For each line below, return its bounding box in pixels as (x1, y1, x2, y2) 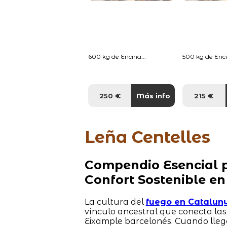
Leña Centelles (84, 127, 210, 147)
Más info (136, 91, 170, 100)
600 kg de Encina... (88, 52, 146, 60)
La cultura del (84, 197, 146, 207)
